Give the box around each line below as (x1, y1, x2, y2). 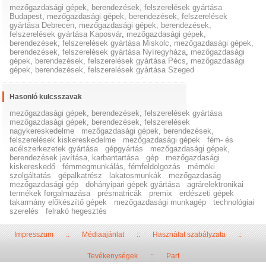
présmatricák (97, 189, 142, 198)
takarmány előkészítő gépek (9, 198, 107, 207)
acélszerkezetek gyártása (9, 144, 99, 154)
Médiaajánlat (81, 230, 124, 239)
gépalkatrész (58, 171, 103, 180)
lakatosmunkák (109, 171, 162, 180)
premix (149, 189, 173, 198)
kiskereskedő (9, 162, 56, 172)
